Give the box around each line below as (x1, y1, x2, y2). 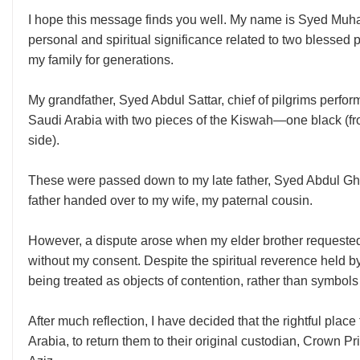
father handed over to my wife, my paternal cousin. (28, 194, 313, 207)
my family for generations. (28, 53, 174, 67)
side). (28, 133, 59, 147)
